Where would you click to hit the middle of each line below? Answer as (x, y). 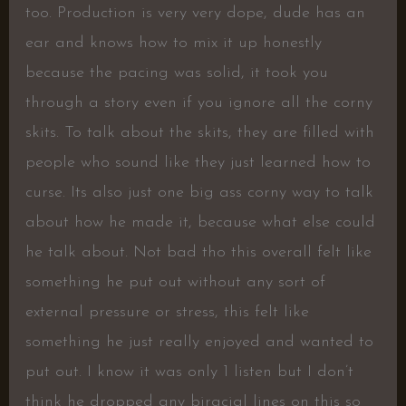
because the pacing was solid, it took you (176, 73)
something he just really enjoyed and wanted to (199, 343)
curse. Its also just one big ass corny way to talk (199, 193)
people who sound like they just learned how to (198, 163)
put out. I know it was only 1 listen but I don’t (189, 372)
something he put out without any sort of (175, 283)
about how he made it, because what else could (200, 223)
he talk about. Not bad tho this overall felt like (198, 253)
